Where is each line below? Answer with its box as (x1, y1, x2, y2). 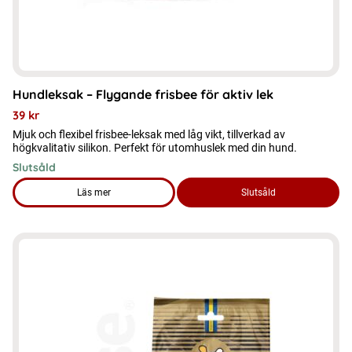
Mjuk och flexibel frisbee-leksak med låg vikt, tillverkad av (13, 127, 285, 141)
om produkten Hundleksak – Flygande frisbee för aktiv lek (93, 195, 337, 206)
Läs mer (77, 186, 111, 198)
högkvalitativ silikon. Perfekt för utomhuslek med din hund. (13, 141, 297, 154)
